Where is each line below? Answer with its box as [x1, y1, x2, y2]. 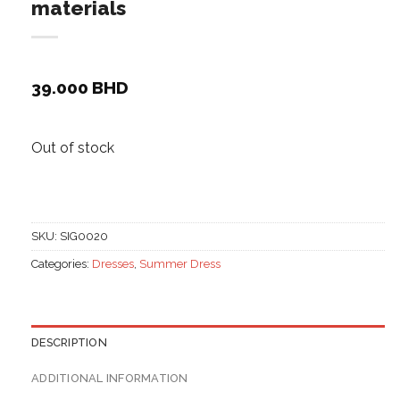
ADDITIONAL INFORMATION [31, 371, 188, 386]
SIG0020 [60, 229, 108, 244]
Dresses [92, 257, 134, 271]
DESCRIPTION [31, 336, 107, 350]
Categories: [31, 257, 92, 271]
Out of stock [31, 139, 114, 157]
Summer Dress [139, 257, 221, 271]
